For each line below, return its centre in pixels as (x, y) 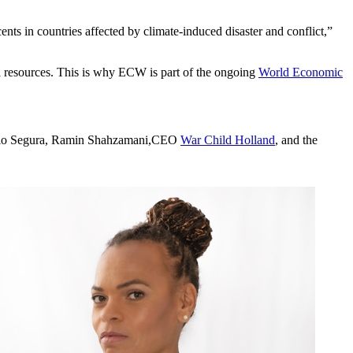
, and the (296, 139)
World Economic (301, 72)
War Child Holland (228, 139)
